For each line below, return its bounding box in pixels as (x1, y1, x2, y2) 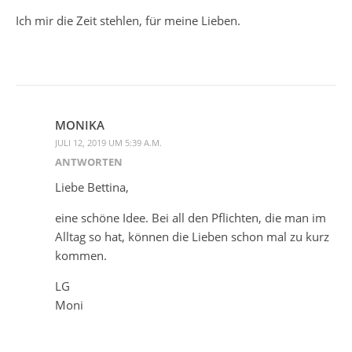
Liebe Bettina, (55, 178, 129, 195)
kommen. (55, 247, 107, 263)
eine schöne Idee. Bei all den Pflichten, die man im (55, 209, 326, 225)
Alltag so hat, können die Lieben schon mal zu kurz (55, 228, 329, 244)
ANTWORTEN (55, 154, 123, 169)
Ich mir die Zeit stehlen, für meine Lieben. (16, 12, 240, 28)
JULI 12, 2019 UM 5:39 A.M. (55, 136, 162, 148)
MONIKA (55, 116, 104, 133)
